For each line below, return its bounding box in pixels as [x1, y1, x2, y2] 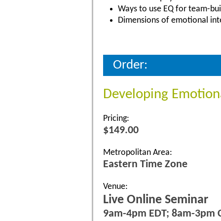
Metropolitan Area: [103, 147, 172, 157]
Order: [113, 58, 147, 72]
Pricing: [103, 113, 129, 123]
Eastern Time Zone [103, 159, 187, 170]
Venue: [103, 182, 128, 191]
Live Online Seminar [103, 193, 208, 206]
